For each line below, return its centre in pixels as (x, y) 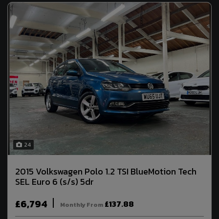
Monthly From (82, 205)
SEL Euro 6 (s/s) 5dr (55, 181)
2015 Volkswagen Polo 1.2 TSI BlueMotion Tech (106, 171)
